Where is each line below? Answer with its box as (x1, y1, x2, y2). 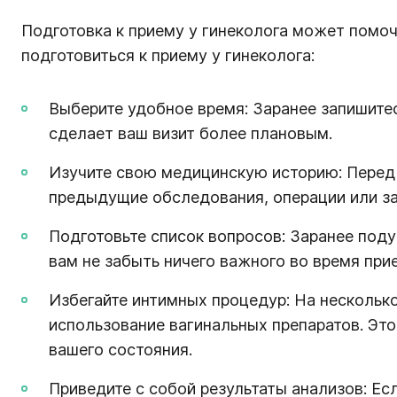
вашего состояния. (49, 339, 192, 359)
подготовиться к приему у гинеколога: (21, 45, 315, 65)
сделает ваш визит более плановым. (49, 123, 332, 143)
